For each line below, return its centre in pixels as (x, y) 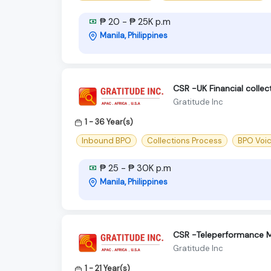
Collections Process (184, 141)
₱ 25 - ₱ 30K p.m (134, 168)
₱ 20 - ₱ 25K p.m (134, 22)
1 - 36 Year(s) (109, 122)
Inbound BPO (106, 141)
